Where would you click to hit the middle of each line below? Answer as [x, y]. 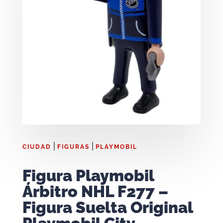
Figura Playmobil [88, 176]
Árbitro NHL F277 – [95, 192]
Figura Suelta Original [107, 208]
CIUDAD [37, 147]
